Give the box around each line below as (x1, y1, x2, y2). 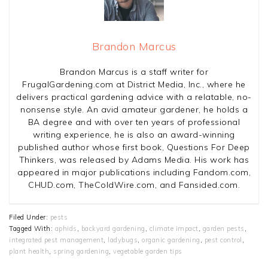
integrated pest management (9, 236, 103, 245)
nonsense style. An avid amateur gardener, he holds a (20, 104, 248, 115)
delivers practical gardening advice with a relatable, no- (16, 92, 252, 103)
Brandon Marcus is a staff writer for (60, 66, 208, 78)
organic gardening (142, 236, 200, 245)
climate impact (149, 224, 199, 233)
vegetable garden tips (113, 247, 182, 256)
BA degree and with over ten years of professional (28, 117, 240, 128)
